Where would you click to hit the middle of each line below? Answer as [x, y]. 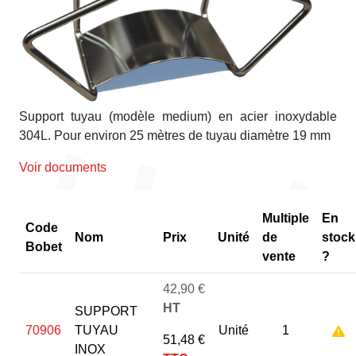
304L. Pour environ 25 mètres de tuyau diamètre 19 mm [175, 136]
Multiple [286, 219]
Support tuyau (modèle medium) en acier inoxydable [178, 117]
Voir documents [63, 168]
